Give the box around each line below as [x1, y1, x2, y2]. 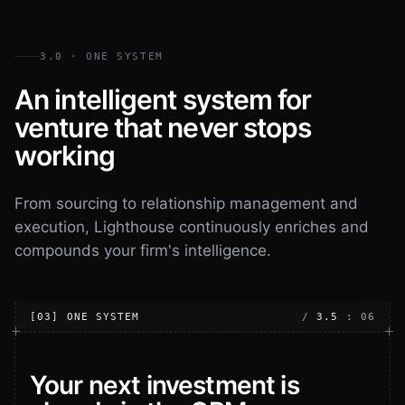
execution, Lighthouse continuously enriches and [14, 218, 369, 237]
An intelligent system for [14, 83, 312, 117]
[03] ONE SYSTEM [30, 311, 140, 324]
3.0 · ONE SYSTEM [40, 51, 164, 63]
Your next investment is [30, 370, 299, 401]
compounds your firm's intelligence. [14, 241, 271, 260]
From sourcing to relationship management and [14, 194, 358, 213]
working [14, 139, 115, 173]
